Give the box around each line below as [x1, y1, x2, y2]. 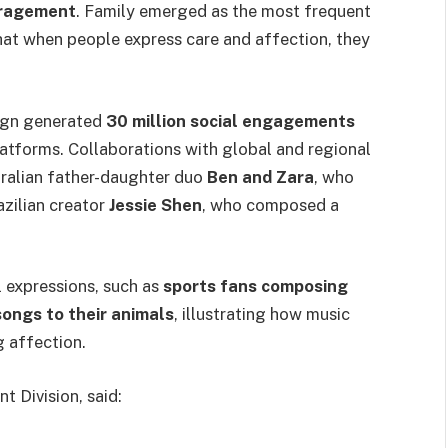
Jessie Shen [109, 194, 202, 215]
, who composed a [202, 194, 339, 215]
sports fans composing [163, 276, 348, 297]
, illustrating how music [174, 304, 350, 325]
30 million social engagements [106, 110, 355, 131]
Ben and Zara [207, 166, 314, 187]
